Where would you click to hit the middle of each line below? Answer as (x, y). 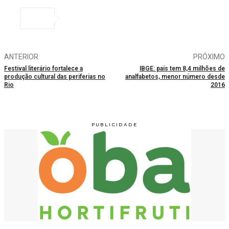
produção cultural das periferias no (55, 77)
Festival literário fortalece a (43, 69)
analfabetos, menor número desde (175, 77)
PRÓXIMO (209, 57)
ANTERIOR (21, 57)
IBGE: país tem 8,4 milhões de (182, 69)
